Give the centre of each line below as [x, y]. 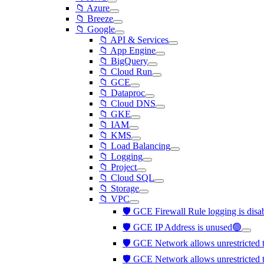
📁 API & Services [134, 40]
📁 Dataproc [122, 93]
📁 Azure [93, 8]
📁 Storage [119, 188]
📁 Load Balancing [135, 146]
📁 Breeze [94, 19]
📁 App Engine [127, 50]
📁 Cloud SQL [127, 178]
